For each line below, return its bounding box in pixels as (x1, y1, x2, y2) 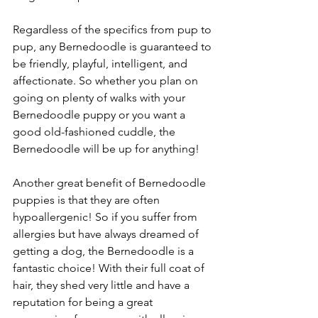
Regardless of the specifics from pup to (13, 22, 214, 36)
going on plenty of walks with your (13, 90, 188, 104)
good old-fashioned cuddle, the (13, 124, 178, 138)
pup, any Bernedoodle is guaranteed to (13, 39, 214, 53)
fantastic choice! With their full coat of (13, 261, 207, 275)
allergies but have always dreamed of (13, 226, 202, 241)
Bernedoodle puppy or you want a (13, 107, 188, 121)
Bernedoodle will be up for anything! (13, 141, 202, 155)
